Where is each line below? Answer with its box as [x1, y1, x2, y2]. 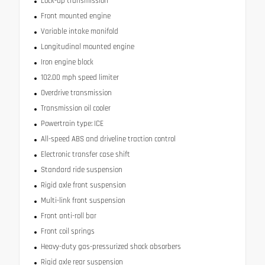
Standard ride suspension [40, 164, 122, 174]
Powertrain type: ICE [40, 118, 104, 128]
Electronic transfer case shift [40, 149, 130, 159]
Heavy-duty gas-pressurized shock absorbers [40, 241, 181, 251]
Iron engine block [40, 57, 93, 67]
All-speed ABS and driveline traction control [40, 134, 176, 144]
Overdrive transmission [40, 88, 112, 98]
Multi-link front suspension [40, 195, 125, 205]
